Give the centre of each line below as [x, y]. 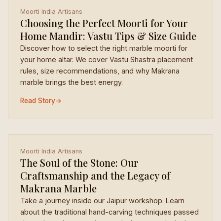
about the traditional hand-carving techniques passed [110, 212]
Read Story [38, 101]
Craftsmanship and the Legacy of [95, 175]
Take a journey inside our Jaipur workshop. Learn [102, 201]
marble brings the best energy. [72, 82]
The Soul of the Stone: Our [79, 163]
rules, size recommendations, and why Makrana [100, 71]
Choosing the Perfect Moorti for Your [104, 23]
